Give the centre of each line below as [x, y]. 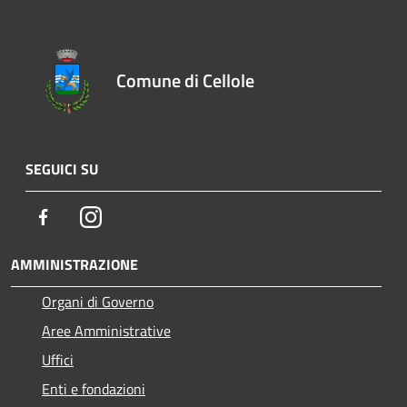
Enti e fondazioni [94, 388]
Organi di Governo [98, 301]
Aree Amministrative [106, 330]
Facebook [82, 216]
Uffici [58, 359]
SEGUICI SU [62, 169]
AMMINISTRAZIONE [74, 264]
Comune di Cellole [186, 80]
